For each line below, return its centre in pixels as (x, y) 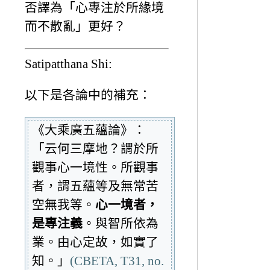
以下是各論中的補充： (88, 95)
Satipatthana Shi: (68, 64)
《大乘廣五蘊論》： (89, 130)
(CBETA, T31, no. (117, 260)
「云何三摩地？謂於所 (95, 148)
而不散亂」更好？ (75, 27)
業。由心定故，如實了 (95, 242)
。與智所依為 (121, 223)
